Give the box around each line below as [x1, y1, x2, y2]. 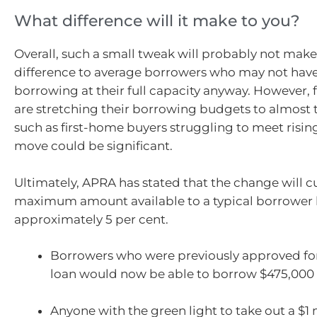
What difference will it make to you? [14, 11, 300, 31]
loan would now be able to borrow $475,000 [50, 267, 314, 282]
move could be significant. [14, 139, 173, 154]
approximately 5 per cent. [14, 212, 168, 226]
